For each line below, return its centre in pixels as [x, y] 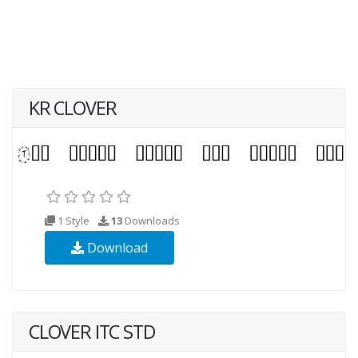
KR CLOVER [73, 108]
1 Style [74, 221]
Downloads [151, 221]
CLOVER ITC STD [92, 332]
